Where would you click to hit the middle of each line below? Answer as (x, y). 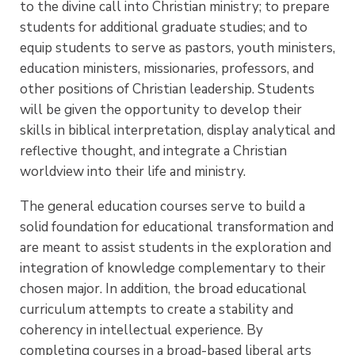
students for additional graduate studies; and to (164, 27)
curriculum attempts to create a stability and (157, 310)
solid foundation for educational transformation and (177, 227)
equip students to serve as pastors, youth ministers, (177, 48)
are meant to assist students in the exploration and (176, 248)
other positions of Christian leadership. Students (167, 89)
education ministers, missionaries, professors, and (167, 68)
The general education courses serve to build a (162, 207)
